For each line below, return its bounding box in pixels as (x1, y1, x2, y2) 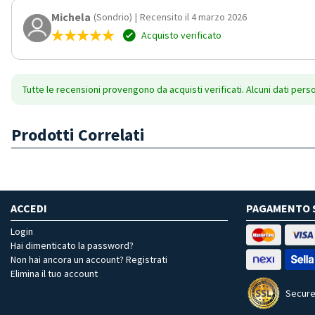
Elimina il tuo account (11, 266, 98, 280)
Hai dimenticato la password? (11, 238, 134, 252)
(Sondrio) (94, 10, 132, 23)
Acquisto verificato (139, 28, 221, 41)
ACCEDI (11, 200, 47, 215)
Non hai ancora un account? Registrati (11, 252, 167, 266)
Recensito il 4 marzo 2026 (140, 10, 247, 23)
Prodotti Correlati (11, 123, 145, 146)
